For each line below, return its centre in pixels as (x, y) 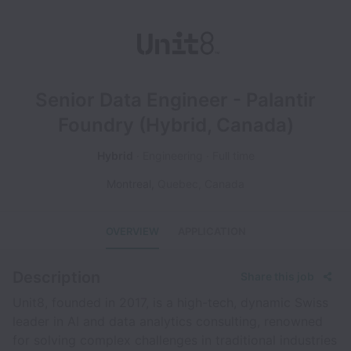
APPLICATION (212, 231)
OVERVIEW (132, 231)
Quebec (178, 184)
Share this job (277, 276)
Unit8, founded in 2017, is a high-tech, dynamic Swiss (170, 302)
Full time (233, 156)
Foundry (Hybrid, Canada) (175, 125)
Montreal (129, 184)
